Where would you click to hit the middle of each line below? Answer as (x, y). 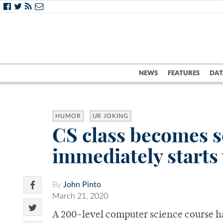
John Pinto (82, 185)
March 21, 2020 (80, 196)
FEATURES (184, 73)
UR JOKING (110, 116)
